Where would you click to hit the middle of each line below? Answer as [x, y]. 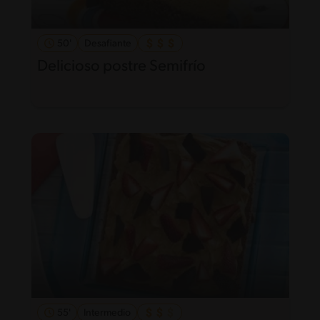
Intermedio [107, 313]
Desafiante [107, 44]
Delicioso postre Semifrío [121, 67]
